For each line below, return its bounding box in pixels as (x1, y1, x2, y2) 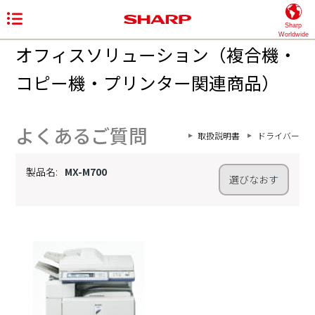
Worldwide (278, 31, 309, 38)
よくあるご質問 (15, 122, 148, 149)
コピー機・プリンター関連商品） (15, 70, 279, 95)
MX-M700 (65, 165, 108, 179)
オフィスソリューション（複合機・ (15, 41, 297, 67)
